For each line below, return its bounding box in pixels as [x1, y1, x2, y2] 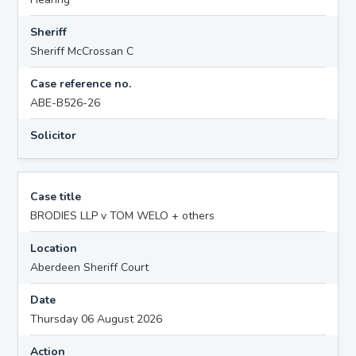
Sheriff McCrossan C [30, 43, 134, 59]
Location [30, 240, 78, 256]
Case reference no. [30, 75, 132, 91]
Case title [30, 188, 82, 204]
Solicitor [30, 127, 77, 143]
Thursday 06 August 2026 [30, 311, 163, 327]
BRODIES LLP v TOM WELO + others [30, 207, 215, 223]
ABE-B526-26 [30, 95, 101, 110]
